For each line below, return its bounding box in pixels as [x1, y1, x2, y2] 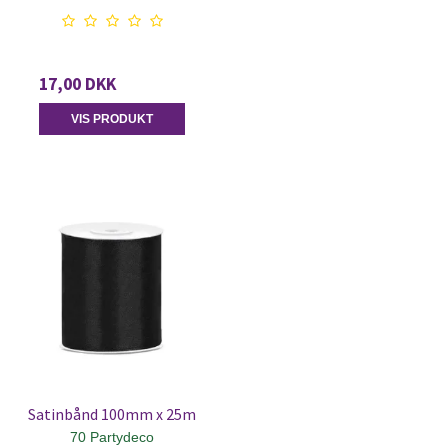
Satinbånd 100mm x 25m [28, 404, 196, 424]
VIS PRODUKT [71, 111, 153, 126]
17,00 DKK [39, 72, 116, 95]
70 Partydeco [70, 428, 154, 445]
